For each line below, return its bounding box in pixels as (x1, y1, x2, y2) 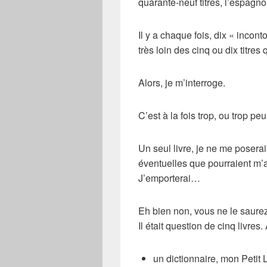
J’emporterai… (138, 171, 200, 185)
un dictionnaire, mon (153, 252, 241, 265)
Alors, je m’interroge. (138, 76, 225, 89)
